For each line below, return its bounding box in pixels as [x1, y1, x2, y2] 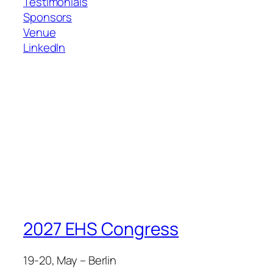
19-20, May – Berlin [23, 252, 117, 269]
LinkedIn [23, 40, 66, 56]
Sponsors [23, 9, 73, 26]
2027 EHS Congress [23, 216, 179, 241]
